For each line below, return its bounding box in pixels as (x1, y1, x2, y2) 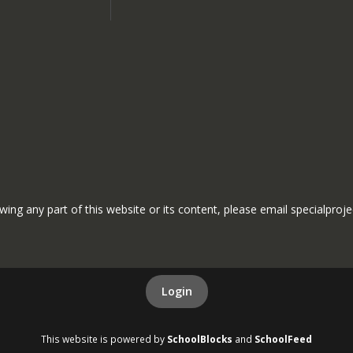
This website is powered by (41, 332, 167, 345)
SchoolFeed (255, 332, 312, 345)
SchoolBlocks (167, 332, 232, 345)
